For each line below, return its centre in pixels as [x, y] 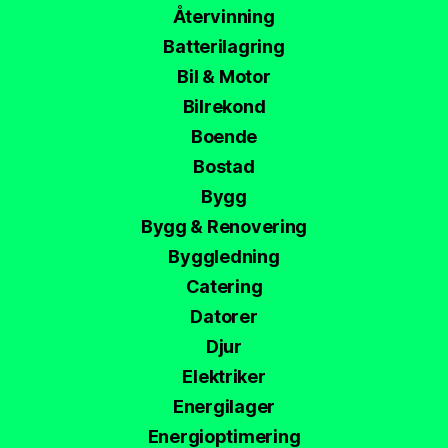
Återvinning [224, 17]
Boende [224, 137]
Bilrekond [224, 107]
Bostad [224, 167]
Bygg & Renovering [224, 227]
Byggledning [224, 257]
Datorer [224, 317]
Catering [224, 287]
